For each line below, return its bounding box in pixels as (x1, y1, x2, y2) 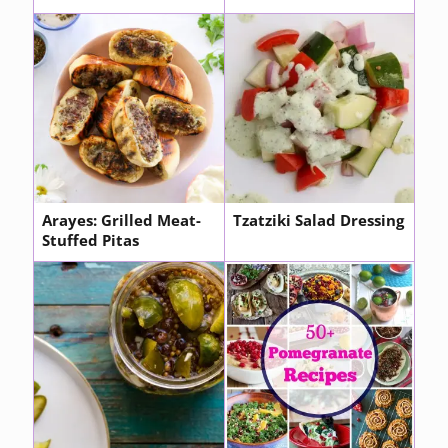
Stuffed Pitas (42, 231, 139, 251)
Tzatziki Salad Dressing (232, 211, 404, 231)
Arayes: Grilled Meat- (42, 211, 201, 231)
